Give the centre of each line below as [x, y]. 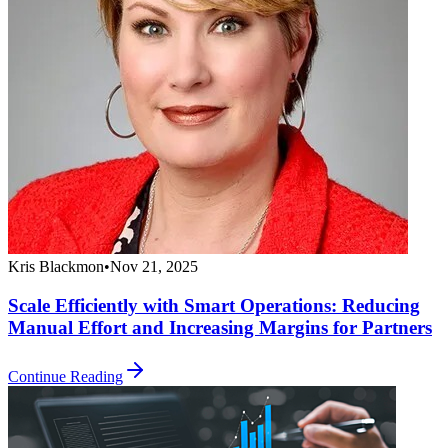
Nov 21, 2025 [154, 267]
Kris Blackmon [56, 267]
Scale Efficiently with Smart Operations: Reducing [214, 305]
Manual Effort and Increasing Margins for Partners [220, 327]
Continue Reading [65, 376]
